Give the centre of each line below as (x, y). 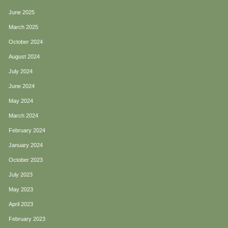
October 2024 (26, 42)
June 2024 (22, 86)
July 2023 (21, 175)
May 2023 (21, 190)
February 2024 (27, 131)
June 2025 (22, 12)
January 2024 (26, 145)
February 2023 (27, 219)
